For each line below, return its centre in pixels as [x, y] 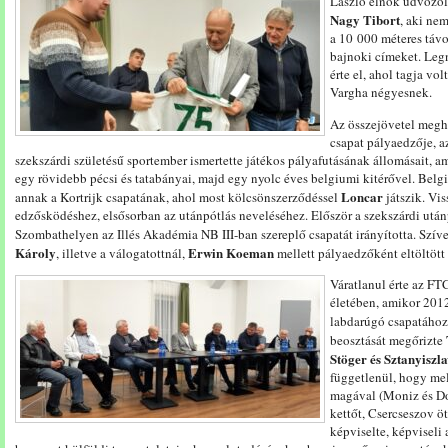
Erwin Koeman [231, 252]
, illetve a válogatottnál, [122, 253]
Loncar [362, 196]
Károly [35, 252]
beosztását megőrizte [388, 340]
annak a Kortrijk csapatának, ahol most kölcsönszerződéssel [178, 197]
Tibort [381, 19]
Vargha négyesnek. [381, 92]
